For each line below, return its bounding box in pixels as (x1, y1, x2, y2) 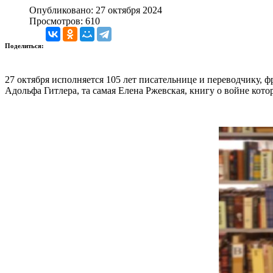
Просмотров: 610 (29, 15, 100, 26)
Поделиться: (5, 41, 46, 49)
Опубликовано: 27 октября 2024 (29, 4, 162, 15)
